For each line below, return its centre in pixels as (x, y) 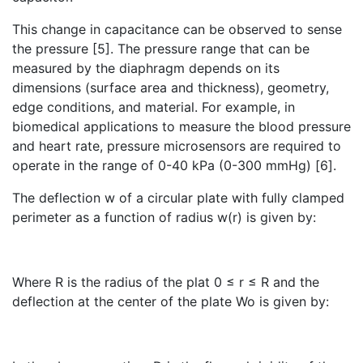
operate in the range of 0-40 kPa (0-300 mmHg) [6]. (174, 165)
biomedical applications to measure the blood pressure (181, 126)
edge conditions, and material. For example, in (154, 107)
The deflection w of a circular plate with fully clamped (178, 197)
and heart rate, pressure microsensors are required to (177, 145)
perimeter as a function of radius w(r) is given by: (164, 217)
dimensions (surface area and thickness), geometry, (171, 87)
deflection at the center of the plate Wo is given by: (171, 301)
